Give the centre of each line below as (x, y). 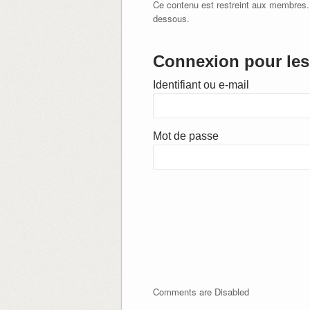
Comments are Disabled (201, 291)
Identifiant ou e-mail (201, 84)
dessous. (171, 18)
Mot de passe (185, 136)
